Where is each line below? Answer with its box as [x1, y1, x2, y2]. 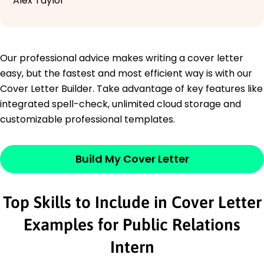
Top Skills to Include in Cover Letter [2, 192, 262, 212]
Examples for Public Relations [24, 214, 240, 234]
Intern [110, 237, 154, 256]
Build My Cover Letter [75, 151, 189, 166]
